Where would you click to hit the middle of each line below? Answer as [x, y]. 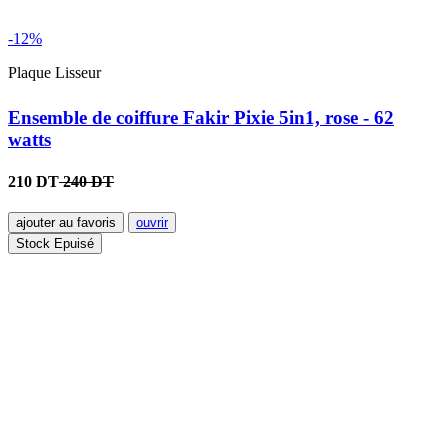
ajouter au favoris [66, 222]
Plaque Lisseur [54, 72]
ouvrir [152, 222]
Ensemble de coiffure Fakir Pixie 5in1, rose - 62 [201, 118]
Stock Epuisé [55, 243]
